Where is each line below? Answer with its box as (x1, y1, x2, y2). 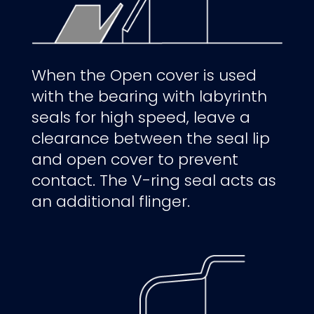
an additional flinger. (31, 191, 190, 213)
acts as (219, 170, 276, 192)
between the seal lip (113, 128, 270, 150)
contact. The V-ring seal (31, 170, 220, 192)
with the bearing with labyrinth (31, 86, 267, 108)
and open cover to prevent (31, 149, 238, 171)
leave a (193, 107, 250, 129)
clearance (31, 128, 114, 150)
